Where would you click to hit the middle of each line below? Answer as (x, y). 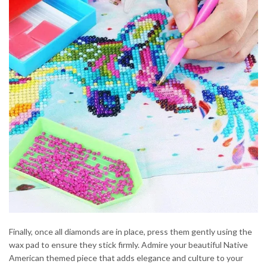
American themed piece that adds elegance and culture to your (126, 258)
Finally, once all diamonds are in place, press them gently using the (131, 232)
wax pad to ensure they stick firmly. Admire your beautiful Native (128, 245)
